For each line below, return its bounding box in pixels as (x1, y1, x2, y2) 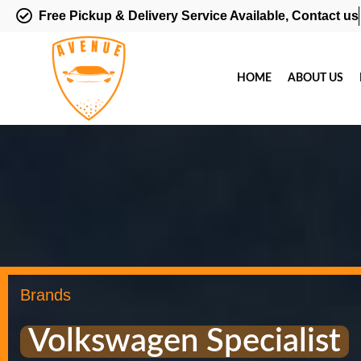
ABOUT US (287, 73, 343, 84)
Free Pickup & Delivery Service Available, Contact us (39, 9, 359, 23)
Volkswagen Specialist (28, 325, 341, 358)
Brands (20, 285, 71, 304)
